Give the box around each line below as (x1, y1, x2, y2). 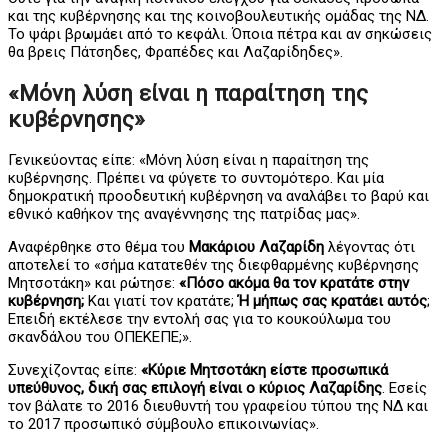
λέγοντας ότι (324, 237, 415, 256)
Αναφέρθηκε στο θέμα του (8, 237, 189, 256)
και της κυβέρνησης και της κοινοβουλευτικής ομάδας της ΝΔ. (8, 7, 429, 26)
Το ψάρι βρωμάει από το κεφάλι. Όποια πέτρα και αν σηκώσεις (8, 25, 432, 44)
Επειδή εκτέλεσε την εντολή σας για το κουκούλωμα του (8, 309, 391, 328)
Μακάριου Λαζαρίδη (189, 237, 324, 256)
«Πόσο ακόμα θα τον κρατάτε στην (179, 273, 409, 292)
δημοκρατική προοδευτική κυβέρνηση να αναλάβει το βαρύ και (8, 186, 429, 205)
